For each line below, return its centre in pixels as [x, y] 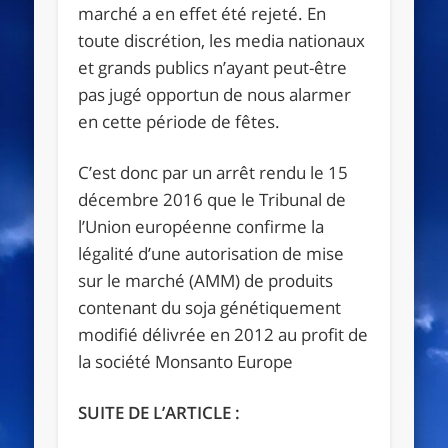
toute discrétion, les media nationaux [222, 40]
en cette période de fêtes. [179, 121]
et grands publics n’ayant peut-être [213, 67]
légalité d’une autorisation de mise [211, 253]
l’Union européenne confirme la [201, 226]
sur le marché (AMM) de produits [206, 280]
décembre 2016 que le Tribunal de [212, 199]
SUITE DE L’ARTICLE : [159, 412]
